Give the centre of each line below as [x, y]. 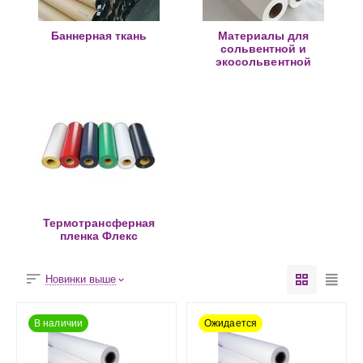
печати [263, 75]
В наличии [59, 324]
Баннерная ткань [99, 36]
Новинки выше [81, 280]
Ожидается [231, 324]
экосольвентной [263, 62]
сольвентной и [263, 49]
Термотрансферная [99, 223]
